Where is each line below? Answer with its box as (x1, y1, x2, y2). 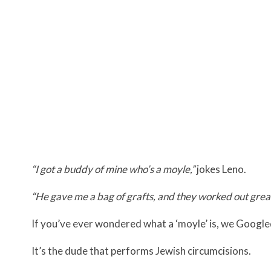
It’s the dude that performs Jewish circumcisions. (31, 244, 253, 258)
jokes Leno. (197, 163, 246, 176)
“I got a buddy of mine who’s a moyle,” (31, 163, 197, 176)
